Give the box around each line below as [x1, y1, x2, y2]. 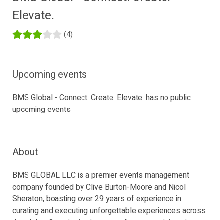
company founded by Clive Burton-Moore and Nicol [12, 181, 186, 193]
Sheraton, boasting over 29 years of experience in [12, 193, 181, 205]
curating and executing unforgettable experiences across [12, 205, 206, 217]
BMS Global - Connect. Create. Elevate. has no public [12, 92, 191, 104]
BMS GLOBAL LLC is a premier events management [12, 169, 189, 181]
